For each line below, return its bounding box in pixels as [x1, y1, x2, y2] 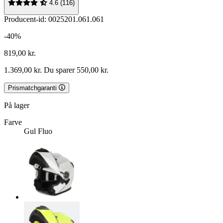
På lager [4, 101, 29, 110]
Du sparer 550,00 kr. [42, 65, 109, 74]
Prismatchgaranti [8, 84, 57, 92]
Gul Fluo [24, 126, 52, 135]
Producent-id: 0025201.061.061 [4, 14, 104, 23]
